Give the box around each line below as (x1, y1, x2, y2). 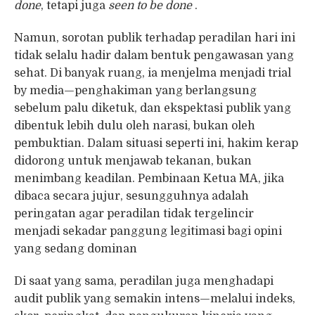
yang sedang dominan (14, 242, 137, 255)
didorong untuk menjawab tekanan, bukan (14, 154, 252, 167)
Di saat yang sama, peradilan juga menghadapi (14, 274, 274, 288)
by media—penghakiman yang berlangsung (14, 84, 257, 97)
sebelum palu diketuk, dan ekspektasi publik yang (14, 101, 291, 115)
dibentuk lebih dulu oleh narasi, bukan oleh (14, 119, 255, 132)
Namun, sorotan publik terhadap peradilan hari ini (14, 31, 295, 44)
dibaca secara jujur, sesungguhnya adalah (14, 189, 249, 202)
